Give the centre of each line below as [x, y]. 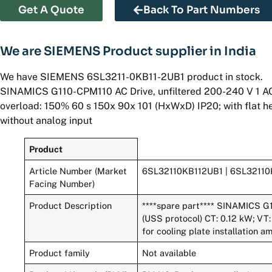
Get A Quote [51, 10]
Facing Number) [62, 183]
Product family [60, 253]
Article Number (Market [78, 171]
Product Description [71, 205]
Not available [169, 253]
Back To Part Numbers [202, 10]
